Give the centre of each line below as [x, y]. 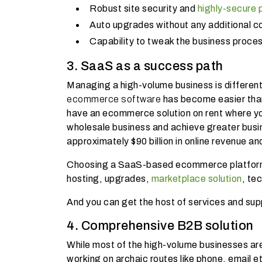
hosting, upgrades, [109, 178]
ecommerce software [114, 99]
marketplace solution [196, 178]
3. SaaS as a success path [145, 66]
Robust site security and [144, 8]
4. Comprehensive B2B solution [160, 225]
